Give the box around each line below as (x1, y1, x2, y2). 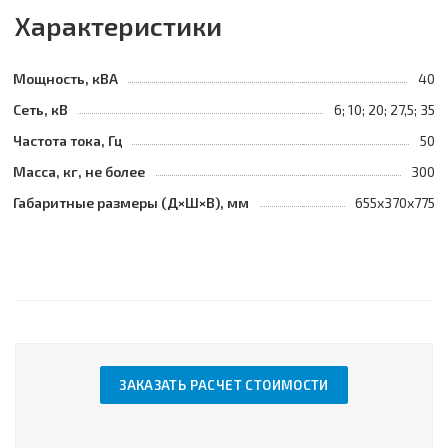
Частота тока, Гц (13, 132, 122, 149)
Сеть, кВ (13, 101, 68, 118)
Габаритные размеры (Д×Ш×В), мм (13, 194, 249, 211)
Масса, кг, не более (13, 163, 145, 180)
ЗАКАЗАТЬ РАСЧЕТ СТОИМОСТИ (119, 377, 329, 393)
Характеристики (15, 10, 222, 41)
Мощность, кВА (13, 70, 118, 87)
